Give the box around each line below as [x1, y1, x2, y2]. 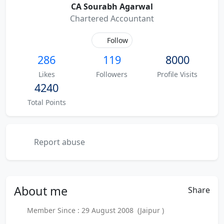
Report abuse [32, 136, 85, 147]
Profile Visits [157, 69, 198, 79]
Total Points [27, 97, 66, 107]
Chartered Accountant [70, 13, 154, 24]
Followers [96, 69, 128, 79]
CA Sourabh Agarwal [71, 1, 153, 12]
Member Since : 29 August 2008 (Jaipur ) [22, 205, 164, 215]
